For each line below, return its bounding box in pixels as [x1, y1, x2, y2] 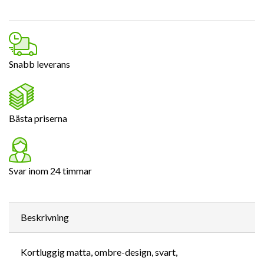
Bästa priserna [9, 112, 67, 124]
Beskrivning [21, 211, 69, 223]
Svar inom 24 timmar [9, 164, 92, 176]
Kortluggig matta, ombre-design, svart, [21, 246, 177, 258]
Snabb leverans [9, 58, 70, 70]
